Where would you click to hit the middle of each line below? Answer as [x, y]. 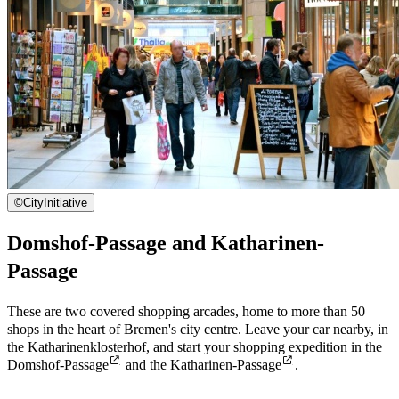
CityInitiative [55, 202]
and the [146, 364]
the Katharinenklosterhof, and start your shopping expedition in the [195, 346]
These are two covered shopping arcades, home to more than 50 [186, 311]
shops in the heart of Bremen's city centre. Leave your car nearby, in [198, 329]
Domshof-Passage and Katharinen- [166, 243]
